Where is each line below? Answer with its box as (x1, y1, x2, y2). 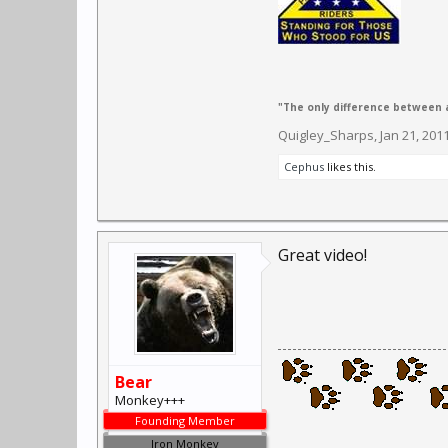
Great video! (278, 244, 367, 266)
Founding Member (135, 413, 235, 428)
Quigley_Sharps (278, 126, 374, 144)
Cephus (284, 159, 324, 174)
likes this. (324, 159, 376, 174)
